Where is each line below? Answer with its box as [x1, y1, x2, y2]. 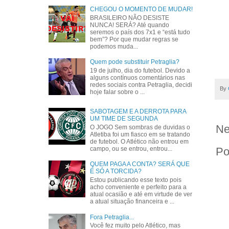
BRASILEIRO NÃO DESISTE [90, 14, 170, 21]
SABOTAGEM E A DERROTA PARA [90, 108, 187, 116]
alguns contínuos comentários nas [90, 74, 186, 81]
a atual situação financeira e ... [90, 197, 175, 205]
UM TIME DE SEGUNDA [90, 115, 158, 123]
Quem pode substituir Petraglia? [90, 58, 180, 66]
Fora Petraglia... [90, 213, 134, 221]
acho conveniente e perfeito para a [90, 183, 187, 191]
